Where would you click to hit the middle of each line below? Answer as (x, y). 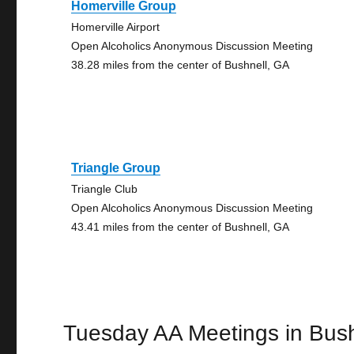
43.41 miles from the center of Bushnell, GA (181, 227)
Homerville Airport (116, 27)
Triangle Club (105, 189)
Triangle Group (116, 168)
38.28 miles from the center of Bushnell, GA (181, 65)
